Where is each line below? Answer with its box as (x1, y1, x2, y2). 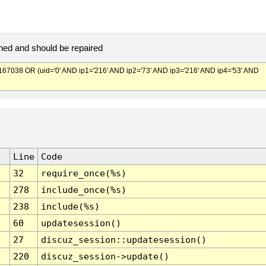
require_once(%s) (40, 168, 126, 179)
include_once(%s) (40, 185, 126, 195)
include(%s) (40, 201, 100, 212)
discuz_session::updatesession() (40, 235, 207, 245)
